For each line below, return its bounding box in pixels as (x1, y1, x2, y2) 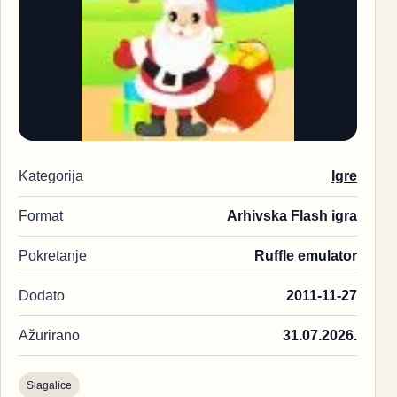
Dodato (19, 287, 65, 303)
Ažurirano (19, 327, 80, 343)
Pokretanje (19, 247, 87, 263)
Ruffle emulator (254, 247, 357, 263)
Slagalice (27, 378, 72, 392)
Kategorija (19, 167, 83, 183)
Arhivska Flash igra (227, 207, 357, 223)
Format (19, 207, 63, 223)
